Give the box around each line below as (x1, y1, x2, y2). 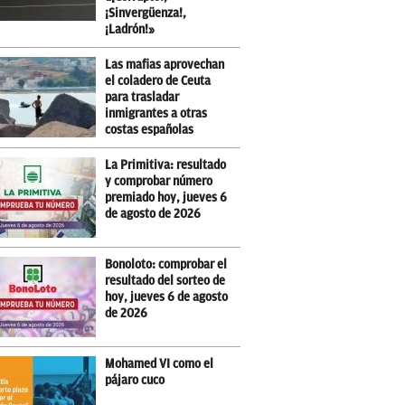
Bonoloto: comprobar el (105, 258, 228, 271)
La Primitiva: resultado (105, 158, 227, 172)
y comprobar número (105, 174, 213, 188)
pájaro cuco (105, 373, 165, 387)
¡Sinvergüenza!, (105, 6, 187, 20)
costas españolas (105, 123, 194, 137)
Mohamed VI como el (105, 357, 214, 371)
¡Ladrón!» (105, 23, 155, 36)
